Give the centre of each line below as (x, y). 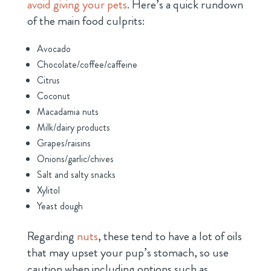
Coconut (53, 96)
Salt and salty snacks (76, 174)
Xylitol (48, 190)
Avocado (54, 48)
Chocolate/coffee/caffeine (87, 64)
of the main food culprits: (86, 21)
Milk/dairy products (73, 127)
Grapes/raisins (64, 143)
